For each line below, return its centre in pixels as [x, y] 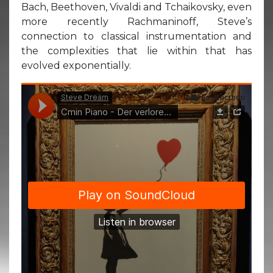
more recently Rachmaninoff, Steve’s [136, 21]
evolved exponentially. [76, 65]
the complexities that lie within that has [136, 51]
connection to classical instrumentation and [136, 36]
